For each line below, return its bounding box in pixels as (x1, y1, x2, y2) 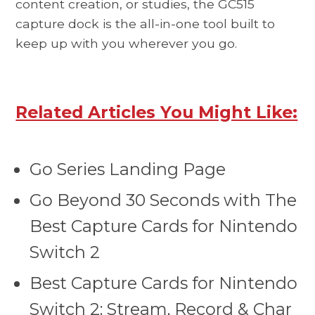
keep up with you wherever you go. (15, 35, 238, 51)
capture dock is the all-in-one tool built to (15, 15, 276, 31)
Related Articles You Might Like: (15, 102, 298, 123)
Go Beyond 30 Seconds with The (30, 190, 297, 211)
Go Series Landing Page (30, 159, 226, 180)
